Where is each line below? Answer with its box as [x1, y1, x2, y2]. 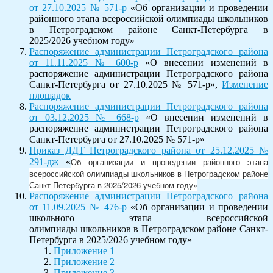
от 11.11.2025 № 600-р [29, 57, 138, 68]
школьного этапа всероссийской [29, 212, 268, 223]
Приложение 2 [54, 256, 115, 267]
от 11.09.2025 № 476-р [29, 201, 127, 212]
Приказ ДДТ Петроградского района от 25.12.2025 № [29, 144, 268, 155]
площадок [29, 90, 71, 101]
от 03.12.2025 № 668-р [29, 112, 139, 122]
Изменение [222, 79, 268, 90]
